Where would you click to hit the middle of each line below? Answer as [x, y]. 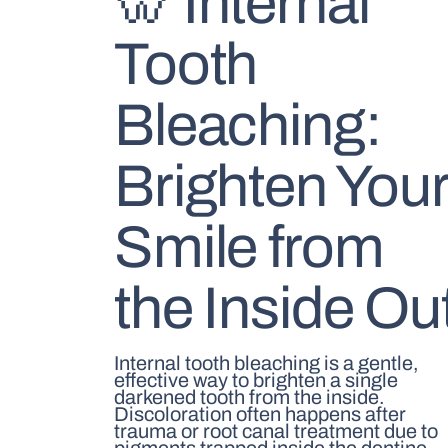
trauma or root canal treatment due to [276, 430]
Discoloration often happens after [260, 413]
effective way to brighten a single [256, 379]
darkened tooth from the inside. [250, 396]
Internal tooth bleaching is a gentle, [267, 362]
